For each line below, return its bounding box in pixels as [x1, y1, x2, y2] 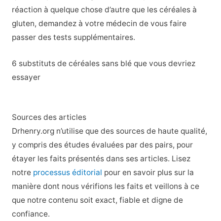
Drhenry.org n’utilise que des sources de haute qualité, [11, 126, 207, 136]
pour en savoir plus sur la [102, 167, 194, 177]
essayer [11, 73, 40, 82]
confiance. [11, 209, 50, 219]
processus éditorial [33, 167, 102, 177]
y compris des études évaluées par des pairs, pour [11, 140, 193, 149]
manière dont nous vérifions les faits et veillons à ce [11, 181, 199, 191]
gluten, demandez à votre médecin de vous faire [11, 19, 186, 29]
